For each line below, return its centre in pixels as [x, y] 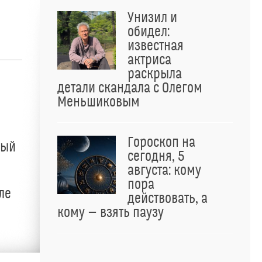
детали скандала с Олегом [130, 88]
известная [156, 46]
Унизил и [152, 18]
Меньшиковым [99, 102]
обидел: [149, 32]
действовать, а [168, 199]
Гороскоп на [161, 143]
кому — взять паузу [111, 213]
